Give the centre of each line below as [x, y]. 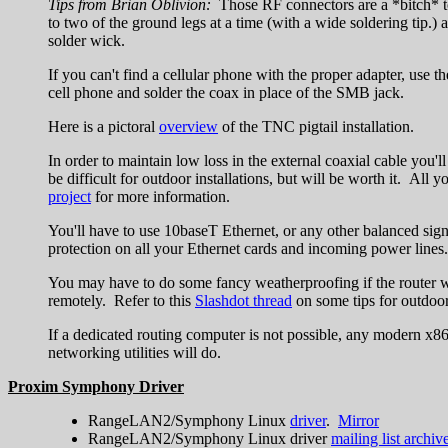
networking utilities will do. [134, 352]
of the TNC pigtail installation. [316, 126]
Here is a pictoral [103, 126]
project [69, 196]
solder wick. [86, 40]
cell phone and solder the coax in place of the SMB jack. [226, 92]
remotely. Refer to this [121, 300]
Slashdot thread [243, 300]
